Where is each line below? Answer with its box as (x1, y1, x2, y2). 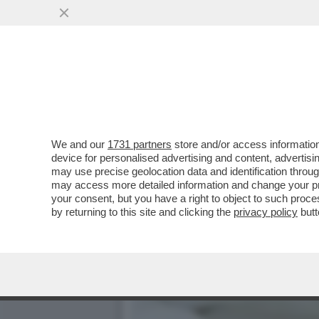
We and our (51, 138, 108, 150)
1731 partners (108, 138, 172, 150)
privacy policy (234, 206, 298, 218)
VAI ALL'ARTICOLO (151, 108, 252, 121)
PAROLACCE (130, 78, 217, 95)
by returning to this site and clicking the (51, 206, 234, 218)
